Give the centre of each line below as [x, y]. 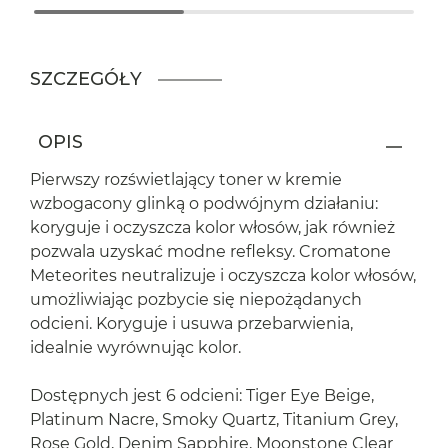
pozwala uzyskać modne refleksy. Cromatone [210, 252]
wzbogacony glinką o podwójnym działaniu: [204, 204]
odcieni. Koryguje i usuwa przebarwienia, [191, 324]
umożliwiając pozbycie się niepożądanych [196, 300]
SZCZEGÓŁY [86, 79]
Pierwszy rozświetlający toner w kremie [186, 180]
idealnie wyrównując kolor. [135, 348]
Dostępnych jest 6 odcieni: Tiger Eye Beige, [202, 396]
